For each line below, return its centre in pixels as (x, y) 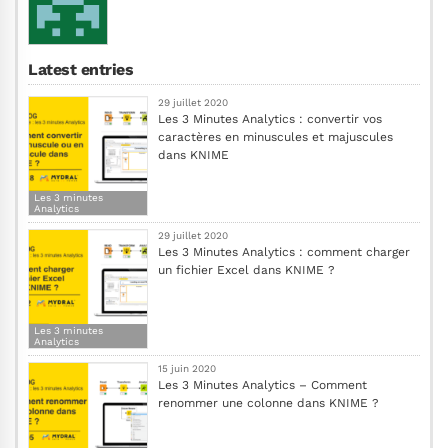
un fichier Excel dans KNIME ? (246, 269)
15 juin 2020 (187, 368)
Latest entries (81, 69)
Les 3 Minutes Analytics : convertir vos (270, 118)
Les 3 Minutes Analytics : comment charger (284, 251)
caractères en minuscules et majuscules (275, 136)
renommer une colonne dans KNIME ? (268, 402)
